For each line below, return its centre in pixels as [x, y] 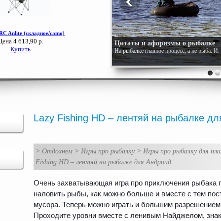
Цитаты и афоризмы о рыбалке [165, 43]
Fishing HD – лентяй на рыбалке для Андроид [103, 162]
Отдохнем [57, 151]
